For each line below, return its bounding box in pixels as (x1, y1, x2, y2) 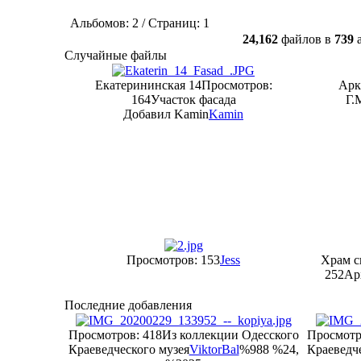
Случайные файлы (64, 48, 167, 62)
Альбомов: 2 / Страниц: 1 (70, 16, 210, 30)
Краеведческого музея (68, 342, 189, 356)
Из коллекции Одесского (161, 328, 299, 342)
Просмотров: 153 (127, 253, 220, 267)
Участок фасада (150, 93, 236, 106)
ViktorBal (189, 342, 239, 356)
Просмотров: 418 (68, 328, 162, 342)
